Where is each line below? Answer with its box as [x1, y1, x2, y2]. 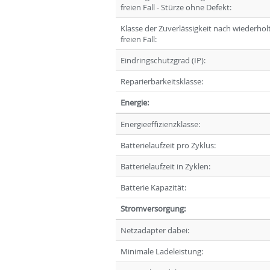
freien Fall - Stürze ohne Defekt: [121, 1, 231, 13]
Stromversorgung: [121, 202, 186, 214]
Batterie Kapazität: [121, 181, 186, 193]
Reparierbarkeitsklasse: [121, 75, 203, 87]
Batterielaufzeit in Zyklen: [121, 160, 210, 172]
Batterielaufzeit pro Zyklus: [121, 139, 216, 151]
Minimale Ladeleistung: [121, 245, 203, 257]
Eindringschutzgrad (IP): [121, 54, 206, 66]
